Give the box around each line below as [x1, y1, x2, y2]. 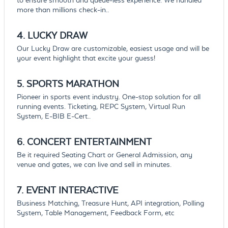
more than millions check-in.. [16, 6, 109, 14]
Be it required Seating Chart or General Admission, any [16, 151, 192, 159]
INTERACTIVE [58, 185, 118, 196]
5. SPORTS [16, 78, 66, 90]
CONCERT [26, 136, 74, 148]
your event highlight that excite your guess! [16, 54, 155, 63]
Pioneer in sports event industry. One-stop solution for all [16, 93, 201, 101]
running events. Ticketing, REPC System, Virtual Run [16, 102, 185, 111]
